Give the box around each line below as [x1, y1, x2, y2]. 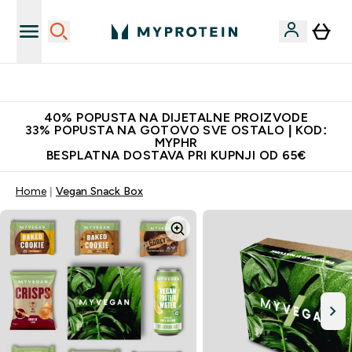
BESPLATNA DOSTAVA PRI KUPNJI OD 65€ [46, 148, 306, 162]
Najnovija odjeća [142, 76, 229, 89]
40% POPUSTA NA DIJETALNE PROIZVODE [43, 111, 309, 124]
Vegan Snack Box [56, 185, 143, 197]
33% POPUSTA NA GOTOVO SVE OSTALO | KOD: [24, 123, 328, 137]
